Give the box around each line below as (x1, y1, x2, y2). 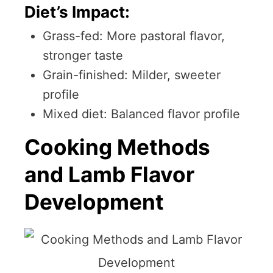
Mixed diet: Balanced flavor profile (43, 107, 240, 122)
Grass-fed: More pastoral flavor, (43, 29, 225, 44)
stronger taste (43, 48, 123, 63)
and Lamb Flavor (24, 161, 194, 188)
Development (24, 189, 164, 215)
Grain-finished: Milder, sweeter (43, 68, 221, 83)
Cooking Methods (24, 134, 210, 160)
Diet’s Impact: (24, 2, 130, 22)
